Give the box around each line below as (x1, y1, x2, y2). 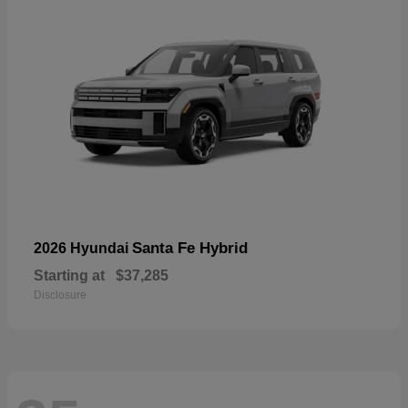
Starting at (34, 268, 105, 284)
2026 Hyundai (34, 240, 132, 257)
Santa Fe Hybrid (132, 240, 248, 258)
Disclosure (34, 289, 87, 302)
